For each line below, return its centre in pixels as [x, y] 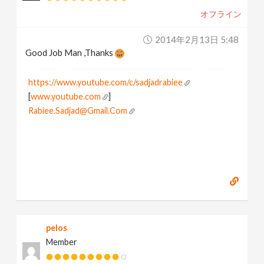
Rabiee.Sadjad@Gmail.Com [78, 110]
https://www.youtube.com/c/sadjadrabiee [106, 82]
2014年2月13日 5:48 [197, 39]
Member [62, 242]
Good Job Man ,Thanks [70, 52]
